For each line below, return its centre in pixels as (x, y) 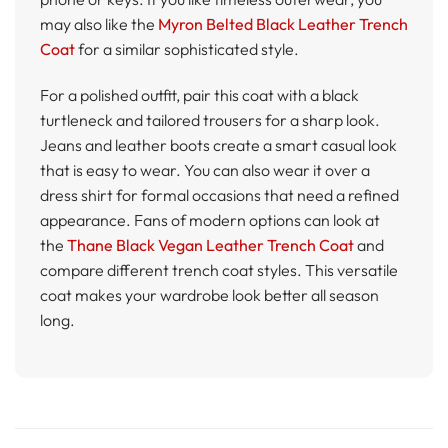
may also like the (99, 23)
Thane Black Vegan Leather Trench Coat (212, 244)
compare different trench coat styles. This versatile (219, 269)
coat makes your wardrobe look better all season (209, 294)
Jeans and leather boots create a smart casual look (218, 144)
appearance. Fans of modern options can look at (210, 219)
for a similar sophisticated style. (188, 48)
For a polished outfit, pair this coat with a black (199, 94)
